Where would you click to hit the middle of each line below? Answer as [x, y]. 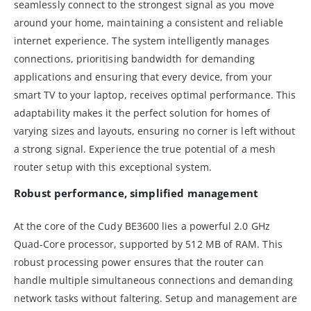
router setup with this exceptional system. [113, 167]
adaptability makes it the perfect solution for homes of [142, 112]
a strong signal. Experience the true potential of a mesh [145, 149]
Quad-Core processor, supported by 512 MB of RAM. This [148, 244]
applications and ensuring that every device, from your [143, 76]
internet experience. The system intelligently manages [142, 40]
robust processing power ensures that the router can [139, 262]
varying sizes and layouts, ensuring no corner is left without [155, 131]
